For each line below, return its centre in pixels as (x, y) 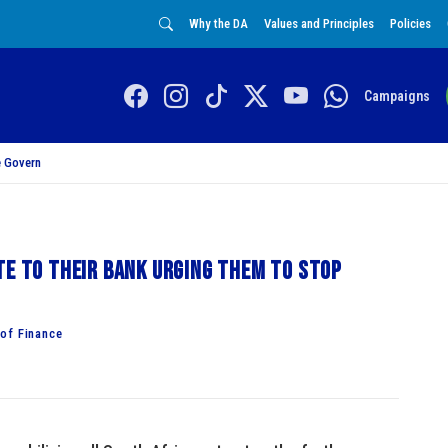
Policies (410, 23)
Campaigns (396, 95)
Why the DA (218, 23)
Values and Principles (319, 23)
